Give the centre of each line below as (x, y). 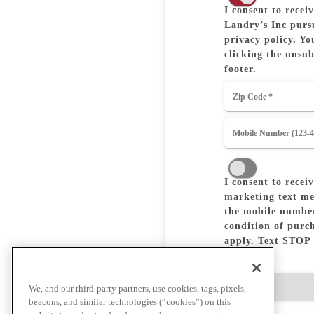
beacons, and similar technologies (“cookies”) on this (130, 302)
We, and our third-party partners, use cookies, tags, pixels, (137, 289)
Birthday (246, 261)
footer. (241, 68)
